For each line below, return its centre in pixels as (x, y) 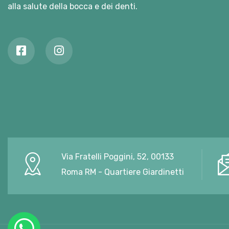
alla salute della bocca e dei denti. (73, 6)
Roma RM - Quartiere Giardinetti (123, 172)
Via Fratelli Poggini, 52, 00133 (118, 157)
